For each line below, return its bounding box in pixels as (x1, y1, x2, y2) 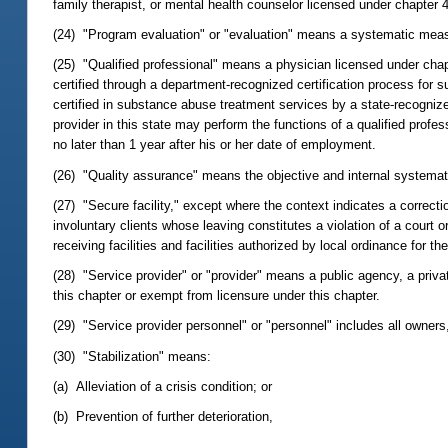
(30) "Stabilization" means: (53, 348, 212, 364)
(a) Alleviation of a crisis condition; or (53, 378, 273, 394)
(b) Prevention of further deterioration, (53, 409, 274, 425)
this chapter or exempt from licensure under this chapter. (53, 288, 381, 304)
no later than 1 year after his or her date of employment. (53, 137, 377, 153)
